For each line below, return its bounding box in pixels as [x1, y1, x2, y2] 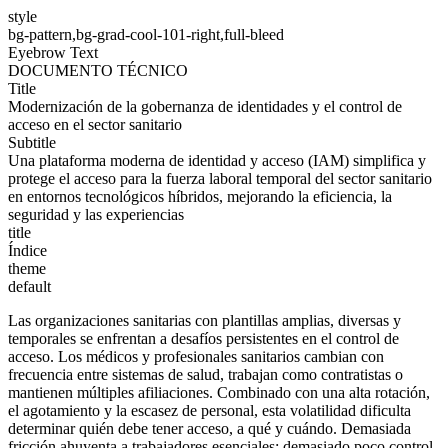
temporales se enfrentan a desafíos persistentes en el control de [8, 330, 399, 347]
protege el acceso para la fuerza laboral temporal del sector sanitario [8, 170, 432, 187]
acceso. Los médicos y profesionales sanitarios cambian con [8, 348, 384, 365]
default [8, 278, 51, 295]
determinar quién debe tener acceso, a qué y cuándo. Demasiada [8, 420, 411, 437]
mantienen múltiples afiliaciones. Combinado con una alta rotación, [8, 384, 430, 401]
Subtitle [8, 134, 56, 151]
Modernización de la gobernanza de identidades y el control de [8, 98, 402, 115]
